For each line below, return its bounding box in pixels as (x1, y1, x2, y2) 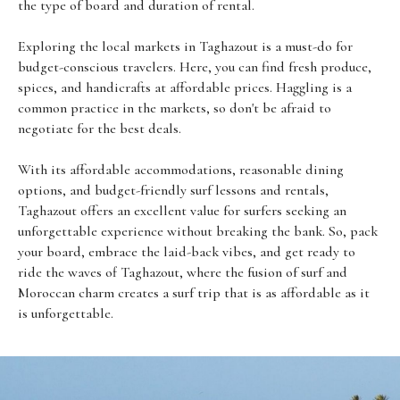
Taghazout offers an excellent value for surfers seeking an (18, 201, 346, 220)
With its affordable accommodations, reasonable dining (18, 160, 344, 179)
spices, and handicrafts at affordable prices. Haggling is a (18, 78, 352, 96)
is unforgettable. (18, 304, 113, 322)
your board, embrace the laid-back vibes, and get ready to (18, 242, 355, 261)
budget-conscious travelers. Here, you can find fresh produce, (18, 57, 371, 76)
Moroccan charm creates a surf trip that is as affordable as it (18, 283, 370, 302)
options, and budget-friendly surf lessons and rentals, (18, 180, 329, 199)
